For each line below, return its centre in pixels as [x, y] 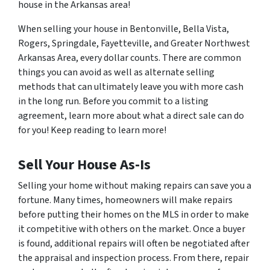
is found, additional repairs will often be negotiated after [134, 243]
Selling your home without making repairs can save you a [135, 185]
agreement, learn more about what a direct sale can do [131, 115]
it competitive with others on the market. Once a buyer [132, 229]
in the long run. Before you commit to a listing [113, 101]
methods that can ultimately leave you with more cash [131, 86]
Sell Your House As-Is [84, 165]
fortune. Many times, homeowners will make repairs [125, 200]
